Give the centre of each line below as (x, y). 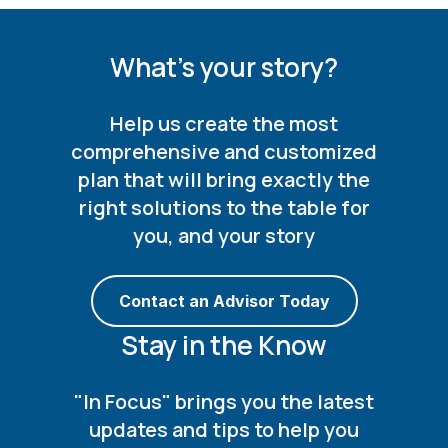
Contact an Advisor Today (224, 301)
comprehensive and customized (224, 152)
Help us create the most (224, 124)
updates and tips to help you (224, 430)
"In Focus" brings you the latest (224, 402)
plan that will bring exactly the (224, 180)
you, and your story (224, 236)
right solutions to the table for (224, 208)
